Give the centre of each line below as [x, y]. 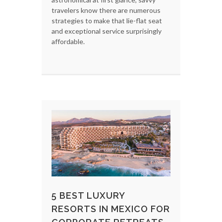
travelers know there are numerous [106, 10]
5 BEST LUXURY [88, 196]
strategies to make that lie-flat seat [107, 20]
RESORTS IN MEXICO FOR [111, 209]
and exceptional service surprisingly [107, 31]
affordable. [68, 41]
